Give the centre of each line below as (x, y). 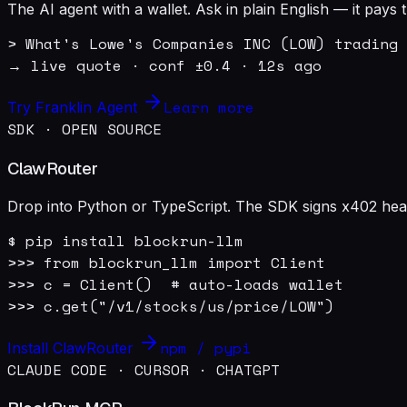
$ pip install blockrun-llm (125, 240)
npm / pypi (205, 347)
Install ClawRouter (73, 347)
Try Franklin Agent (74, 108)
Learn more (209, 108)
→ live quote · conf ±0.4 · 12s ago (164, 66)
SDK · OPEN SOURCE (84, 129)
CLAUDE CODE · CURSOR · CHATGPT (144, 369)
